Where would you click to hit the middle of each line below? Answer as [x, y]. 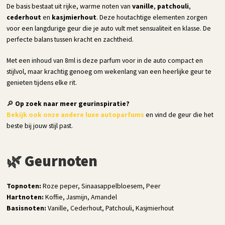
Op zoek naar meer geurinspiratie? [73, 103]
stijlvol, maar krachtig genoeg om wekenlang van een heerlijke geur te [109, 71]
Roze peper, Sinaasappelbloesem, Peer [101, 186]
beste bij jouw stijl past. [40, 125]
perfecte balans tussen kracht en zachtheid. [70, 39]
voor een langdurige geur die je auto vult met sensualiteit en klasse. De [109, 28]
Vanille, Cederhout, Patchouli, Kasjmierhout [110, 208]
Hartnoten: [25, 197]
